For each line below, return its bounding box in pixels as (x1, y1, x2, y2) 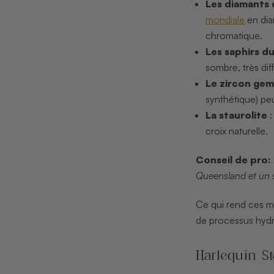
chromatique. (206, 29, 263, 42)
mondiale (206, 13, 245, 26)
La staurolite (206, 108, 268, 121)
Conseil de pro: (195, 153, 271, 166)
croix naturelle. (206, 124, 268, 137)
